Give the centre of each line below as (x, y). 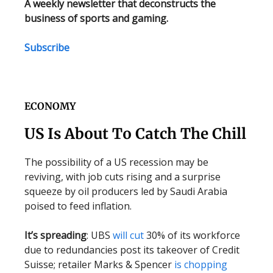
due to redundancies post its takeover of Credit (132, 250)
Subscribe (47, 48)
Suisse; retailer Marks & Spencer (99, 264)
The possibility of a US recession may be (116, 162)
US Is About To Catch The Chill (135, 134)
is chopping (201, 264)
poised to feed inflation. (78, 206)
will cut (128, 235)
